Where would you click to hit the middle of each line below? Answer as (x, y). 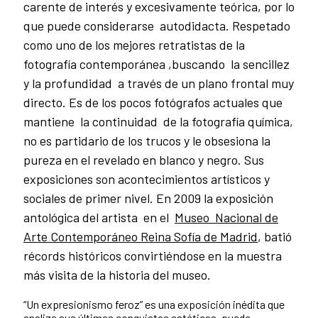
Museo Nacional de (226, 218)
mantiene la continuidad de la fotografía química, (158, 122)
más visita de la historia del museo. (117, 275)
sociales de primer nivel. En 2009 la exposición (148, 198)
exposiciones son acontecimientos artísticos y (147, 179)
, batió (275, 237)
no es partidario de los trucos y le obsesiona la (147, 141)
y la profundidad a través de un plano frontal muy (159, 83)
